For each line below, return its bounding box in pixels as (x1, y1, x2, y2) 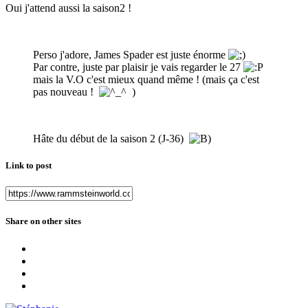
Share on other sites (5, 216, 81, 227)
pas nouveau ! (33, 85, 99, 98)
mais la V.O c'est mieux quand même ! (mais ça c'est (33, 73, 259, 85)
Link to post (5, 160, 52, 171)
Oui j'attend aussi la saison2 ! (5, 1, 131, 14)
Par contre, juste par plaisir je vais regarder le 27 (33, 60, 243, 73)
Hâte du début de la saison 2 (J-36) (33, 132, 189, 144)
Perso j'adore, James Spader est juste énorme (33, 48, 228, 60)
